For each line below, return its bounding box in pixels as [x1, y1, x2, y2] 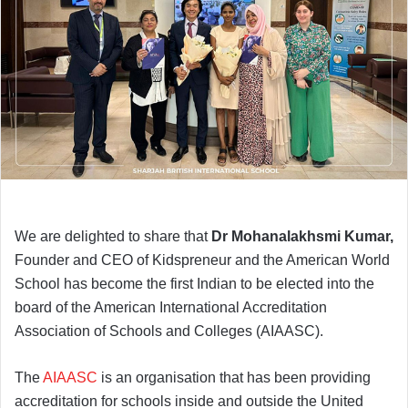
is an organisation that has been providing [97, 370, 371, 386]
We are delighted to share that [15, 229, 211, 245]
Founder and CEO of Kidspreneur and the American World [15, 252, 390, 269]
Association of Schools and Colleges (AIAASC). [15, 323, 327, 340]
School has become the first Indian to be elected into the [15, 276, 374, 292]
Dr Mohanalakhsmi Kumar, [211, 229, 393, 245]
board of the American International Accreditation [15, 300, 327, 316]
